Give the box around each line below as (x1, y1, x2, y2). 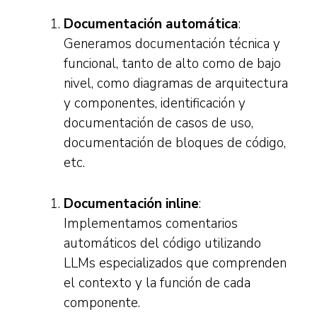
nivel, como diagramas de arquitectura (64, 74, 288, 93)
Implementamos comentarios (64, 214, 238, 233)
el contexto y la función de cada (64, 274, 250, 292)
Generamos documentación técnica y (64, 35, 280, 53)
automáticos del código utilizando (64, 234, 261, 253)
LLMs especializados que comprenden (64, 254, 287, 272)
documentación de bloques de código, (64, 134, 286, 152)
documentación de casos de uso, (64, 114, 253, 132)
